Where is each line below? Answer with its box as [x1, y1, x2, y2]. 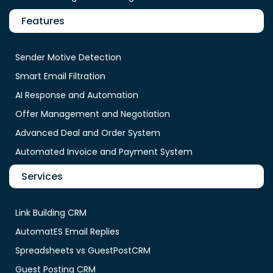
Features [21, 13, 65, 28]
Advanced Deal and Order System [15, 126, 160, 139]
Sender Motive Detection [15, 51, 121, 63]
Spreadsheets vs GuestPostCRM [15, 244, 151, 257]
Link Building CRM [15, 206, 87, 219]
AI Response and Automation [15, 88, 138, 101]
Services [21, 169, 63, 183]
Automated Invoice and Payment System [15, 145, 193, 158]
